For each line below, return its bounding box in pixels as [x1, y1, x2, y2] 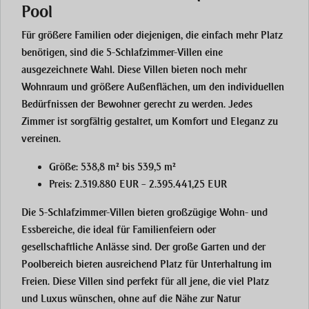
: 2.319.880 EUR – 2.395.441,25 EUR [70, 178, 227, 191]
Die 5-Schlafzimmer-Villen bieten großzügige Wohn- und [21, 206, 268, 219]
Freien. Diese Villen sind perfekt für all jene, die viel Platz [21, 275, 269, 288]
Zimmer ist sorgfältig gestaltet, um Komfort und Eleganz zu [21, 115, 278, 128]
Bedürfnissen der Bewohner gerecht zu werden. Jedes [21, 98, 252, 111]
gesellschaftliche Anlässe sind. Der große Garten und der [21, 241, 266, 254]
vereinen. [21, 132, 61, 146]
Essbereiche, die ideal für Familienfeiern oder [21, 223, 216, 237]
